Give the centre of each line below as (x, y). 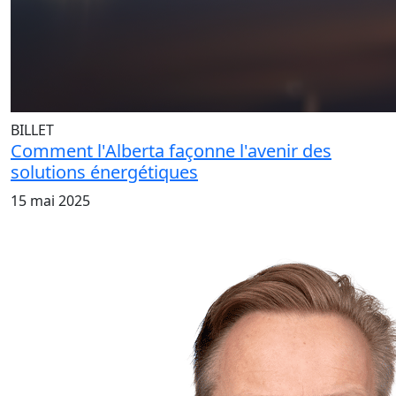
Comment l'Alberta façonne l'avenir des (171, 150)
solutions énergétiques (104, 171)
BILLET (32, 129)
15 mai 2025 (50, 200)
